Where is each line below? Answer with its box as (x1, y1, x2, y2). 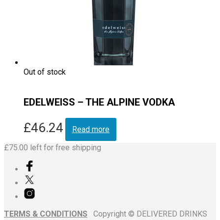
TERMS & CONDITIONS (4, 209, 87, 219)
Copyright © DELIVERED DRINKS (87, 209, 207, 219)
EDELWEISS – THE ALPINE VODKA (24, 96, 175, 108)
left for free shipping (28, 142, 101, 152)
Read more (72, 124, 110, 134)
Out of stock (24, 67, 66, 77)
